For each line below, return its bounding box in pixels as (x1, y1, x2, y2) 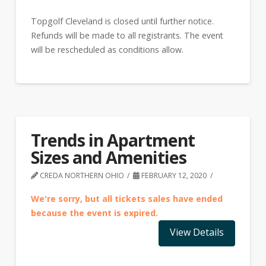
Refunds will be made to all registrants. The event (30, 30, 223, 42)
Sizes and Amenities (30, 145, 186, 169)
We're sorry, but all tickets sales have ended (30, 192, 223, 204)
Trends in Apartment (30, 128, 195, 151)
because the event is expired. (30, 207, 158, 218)
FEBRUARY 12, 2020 (140, 170, 207, 180)
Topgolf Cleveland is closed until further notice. (30, 15, 214, 27)
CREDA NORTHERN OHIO (37, 170, 124, 180)
